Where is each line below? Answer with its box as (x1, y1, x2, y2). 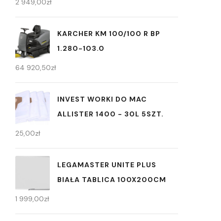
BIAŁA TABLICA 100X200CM (57, 175, 166, 184)
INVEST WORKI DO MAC (57, 94, 147, 104)
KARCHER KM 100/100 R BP (57, 29, 160, 38)
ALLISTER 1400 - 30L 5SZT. (57, 109, 164, 118)
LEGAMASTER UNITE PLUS (57, 160, 156, 169)
